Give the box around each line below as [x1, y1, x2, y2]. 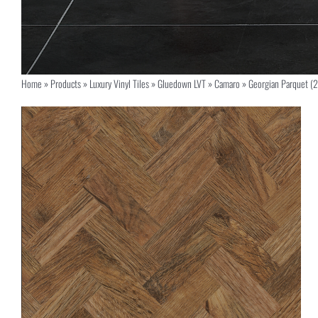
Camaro [214, 76, 240, 91]
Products [50, 76, 81, 91]
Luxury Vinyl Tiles [89, 76, 149, 91]
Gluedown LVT [157, 76, 206, 91]
